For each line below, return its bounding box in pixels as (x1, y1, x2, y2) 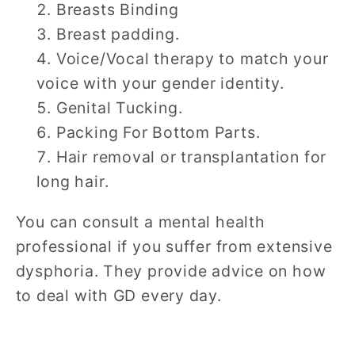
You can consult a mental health (15, 212, 265, 231)
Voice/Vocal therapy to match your (55, 49, 329, 69)
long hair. (36, 172, 109, 192)
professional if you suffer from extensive (15, 236, 333, 256)
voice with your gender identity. (36, 74, 284, 94)
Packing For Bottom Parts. (55, 123, 261, 143)
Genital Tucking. (55, 98, 183, 118)
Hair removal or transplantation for (55, 147, 327, 167)
